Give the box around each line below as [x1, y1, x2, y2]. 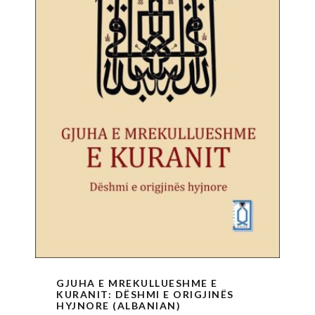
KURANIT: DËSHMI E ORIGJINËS [56, 288, 234, 300]
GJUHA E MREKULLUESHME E [56, 276, 218, 289]
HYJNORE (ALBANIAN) [56, 299, 181, 311]
